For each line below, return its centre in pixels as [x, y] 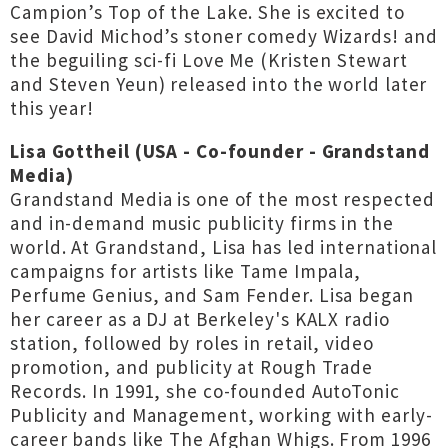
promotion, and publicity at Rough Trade [192, 367]
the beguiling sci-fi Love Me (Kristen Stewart [209, 60]
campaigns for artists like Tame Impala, [186, 271]
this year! [52, 108]
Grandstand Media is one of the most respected [222, 199]
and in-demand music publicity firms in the [202, 223]
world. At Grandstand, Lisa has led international [224, 247]
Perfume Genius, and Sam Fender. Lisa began [212, 295]
